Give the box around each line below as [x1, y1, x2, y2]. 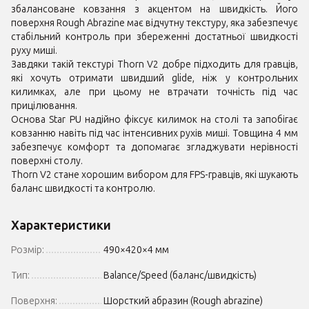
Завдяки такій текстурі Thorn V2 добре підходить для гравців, [11, 58, 298, 70]
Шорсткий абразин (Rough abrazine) [103, 295, 263, 307]
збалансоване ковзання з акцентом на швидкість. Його [11, 3, 298, 15]
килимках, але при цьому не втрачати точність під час [11, 86, 298, 98]
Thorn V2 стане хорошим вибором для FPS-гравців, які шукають [11, 168, 298, 181]
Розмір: [11, 243, 44, 256]
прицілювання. [11, 99, 77, 112]
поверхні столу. [11, 154, 83, 167]
